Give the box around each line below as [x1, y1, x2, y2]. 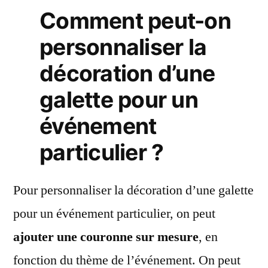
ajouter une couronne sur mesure [13, 228, 199, 245]
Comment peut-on [39, 7, 231, 34]
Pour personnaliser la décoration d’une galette [13, 181, 254, 199]
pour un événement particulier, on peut [13, 205, 215, 222]
